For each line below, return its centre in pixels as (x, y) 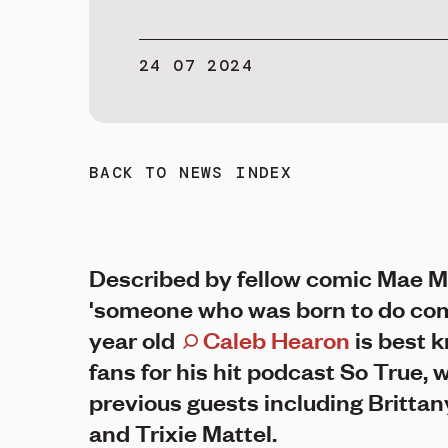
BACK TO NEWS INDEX (191, 172)
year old (134, 339)
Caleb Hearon (274, 339)
